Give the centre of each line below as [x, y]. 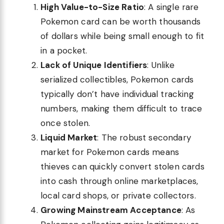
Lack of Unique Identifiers [94, 65]
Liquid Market [69, 138]
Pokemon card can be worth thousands [120, 22]
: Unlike [161, 65]
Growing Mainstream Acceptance [111, 210]
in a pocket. [64, 51]
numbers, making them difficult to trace [121, 109]
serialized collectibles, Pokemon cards [117, 80]
